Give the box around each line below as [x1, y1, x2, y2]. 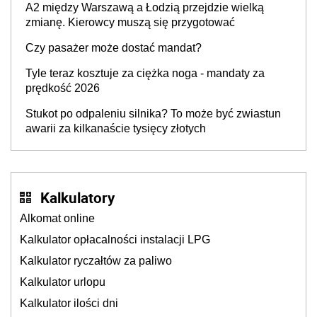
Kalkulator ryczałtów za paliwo [20, 255, 172, 267]
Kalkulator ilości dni [20, 297, 118, 309]
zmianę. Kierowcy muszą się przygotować [25, 16, 235, 28]
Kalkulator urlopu [20, 276, 105, 288]
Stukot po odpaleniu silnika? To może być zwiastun [25, 108, 281, 120]
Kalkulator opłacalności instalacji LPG [20, 234, 210, 246]
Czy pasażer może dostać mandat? [25, 42, 202, 54]
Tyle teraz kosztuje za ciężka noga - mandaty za [25, 67, 265, 79]
